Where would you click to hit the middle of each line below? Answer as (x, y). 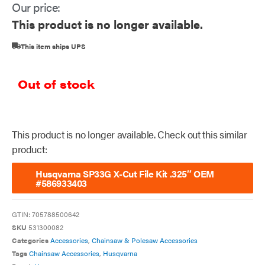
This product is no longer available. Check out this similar (130, 135)
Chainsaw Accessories (64, 253)
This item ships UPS (53, 46)
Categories (30, 240)
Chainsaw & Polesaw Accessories (145, 240)
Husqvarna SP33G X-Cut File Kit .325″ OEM (125, 174)
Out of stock (56, 84)
